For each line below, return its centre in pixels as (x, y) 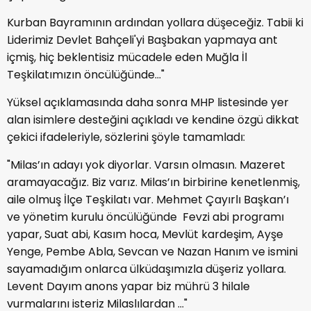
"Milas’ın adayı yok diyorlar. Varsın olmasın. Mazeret (146, 165)
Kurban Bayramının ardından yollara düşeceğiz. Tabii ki (155, 22)
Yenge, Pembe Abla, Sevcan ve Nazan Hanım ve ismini (152, 251)
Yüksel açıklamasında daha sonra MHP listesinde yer (148, 102)
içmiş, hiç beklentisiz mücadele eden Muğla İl (127, 57)
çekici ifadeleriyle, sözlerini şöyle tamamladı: (126, 137)
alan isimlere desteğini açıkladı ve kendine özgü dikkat (153, 119)
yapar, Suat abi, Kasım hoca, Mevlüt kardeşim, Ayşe (145, 234)
